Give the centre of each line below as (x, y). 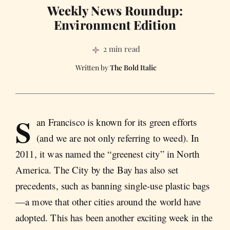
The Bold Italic (133, 67)
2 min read (121, 49)
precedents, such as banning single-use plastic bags (113, 185)
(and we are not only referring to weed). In (118, 138)
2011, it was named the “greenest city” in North (108, 154)
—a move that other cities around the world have (108, 201)
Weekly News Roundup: (115, 10)
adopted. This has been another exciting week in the (114, 217)
